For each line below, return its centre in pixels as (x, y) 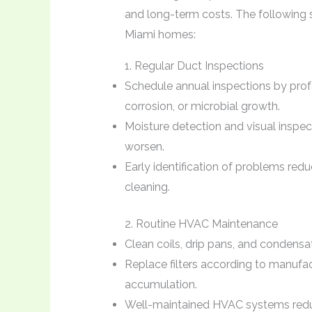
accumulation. (161, 284)
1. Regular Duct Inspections (194, 65)
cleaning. (147, 187)
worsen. (144, 146)
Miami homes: (160, 34)
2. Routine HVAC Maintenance (201, 224)
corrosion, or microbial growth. (202, 106)
